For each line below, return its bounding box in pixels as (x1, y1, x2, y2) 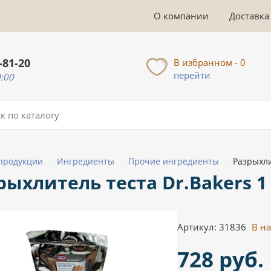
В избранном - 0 (174, 56, 246, 68)
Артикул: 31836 (177, 221, 249, 233)
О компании (154, 10, 209, 22)
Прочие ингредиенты (128, 155, 219, 167)
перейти (174, 69, 211, 81)
